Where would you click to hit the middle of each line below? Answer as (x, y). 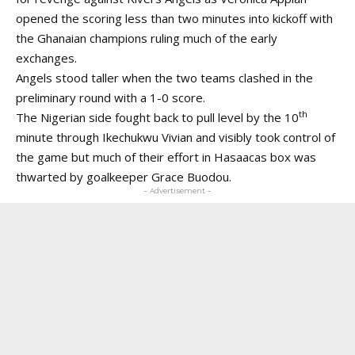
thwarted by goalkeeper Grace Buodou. (124, 176)
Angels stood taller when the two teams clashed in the (164, 77)
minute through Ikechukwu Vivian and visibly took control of (176, 137)
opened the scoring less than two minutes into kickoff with (174, 18)
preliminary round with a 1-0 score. (111, 97)
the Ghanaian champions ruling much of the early (147, 38)
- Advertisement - (177, 190)
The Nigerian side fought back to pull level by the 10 (157, 117)
